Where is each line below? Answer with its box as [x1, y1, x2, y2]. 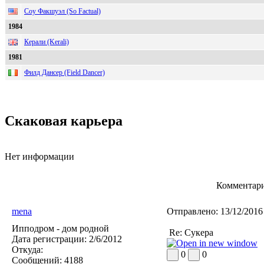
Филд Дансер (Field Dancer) [24, 68, 105, 77]
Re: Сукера [167, 227, 213, 238]
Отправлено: [167, 206, 218, 217]
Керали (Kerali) [24, 37, 69, 46]
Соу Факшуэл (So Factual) [24, 6, 101, 15]
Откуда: [12, 245, 43, 255]
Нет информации [5, 151, 74, 162]
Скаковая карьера [5, 113, 123, 129]
